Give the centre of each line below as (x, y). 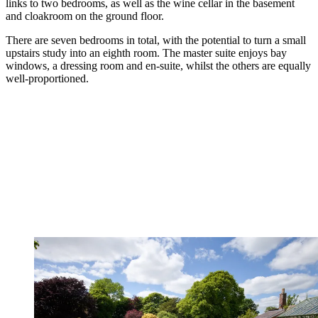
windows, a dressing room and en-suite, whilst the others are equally (158, 65)
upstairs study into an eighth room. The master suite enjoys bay (146, 53)
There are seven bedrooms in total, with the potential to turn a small (156, 40)
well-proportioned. (47, 78)
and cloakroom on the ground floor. (85, 16)
